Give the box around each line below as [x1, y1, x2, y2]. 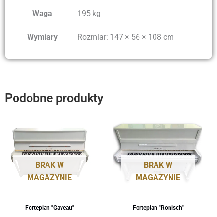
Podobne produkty [5, 91, 103, 105]
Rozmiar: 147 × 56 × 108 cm [77, 32, 174, 42]
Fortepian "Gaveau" [25, 204, 74, 211]
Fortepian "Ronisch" [132, 204, 184, 211]
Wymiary [27, 32, 58, 42]
